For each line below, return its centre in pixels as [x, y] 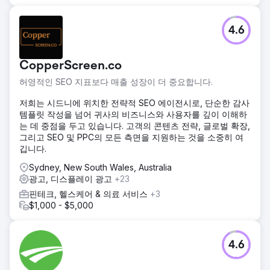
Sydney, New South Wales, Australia [100, 167]
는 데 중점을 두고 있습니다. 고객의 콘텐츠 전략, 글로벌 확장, [135, 125]
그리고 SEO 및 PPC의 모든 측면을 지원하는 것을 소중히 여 [131, 137]
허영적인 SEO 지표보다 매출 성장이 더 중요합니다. [116, 81]
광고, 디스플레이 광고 [72, 178]
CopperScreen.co [71, 66]
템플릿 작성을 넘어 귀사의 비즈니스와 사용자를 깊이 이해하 [133, 114]
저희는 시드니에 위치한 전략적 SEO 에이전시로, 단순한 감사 [134, 102]
